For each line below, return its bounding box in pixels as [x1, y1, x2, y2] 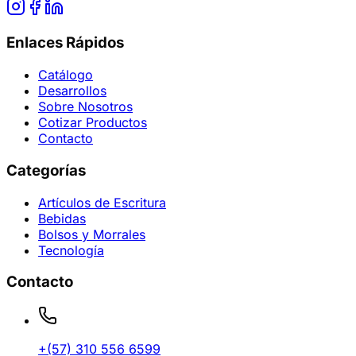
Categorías [6, 161, 86, 180]
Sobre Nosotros [38, 99, 133, 115]
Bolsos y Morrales [38, 226, 145, 242]
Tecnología [38, 242, 104, 258]
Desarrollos [38, 83, 106, 99]
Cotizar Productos [38, 114, 147, 131]
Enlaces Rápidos [6, 33, 124, 52]
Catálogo [38, 67, 93, 83]
